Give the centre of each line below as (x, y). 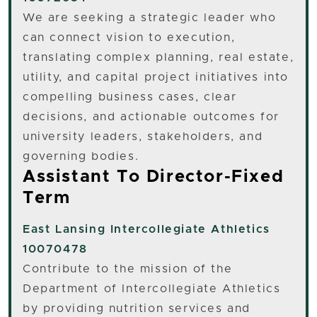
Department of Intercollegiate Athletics (152, 289)
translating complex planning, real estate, (158, 58)
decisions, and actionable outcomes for (151, 117)
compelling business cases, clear (130, 97)
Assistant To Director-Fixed (154, 177)
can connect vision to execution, (129, 38)
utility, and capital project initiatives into (156, 77)
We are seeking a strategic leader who (150, 18)
